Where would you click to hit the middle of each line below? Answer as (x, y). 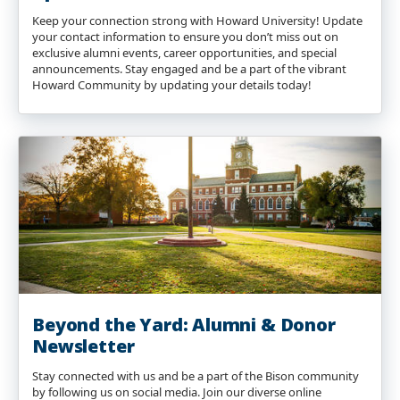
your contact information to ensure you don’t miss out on (185, 37)
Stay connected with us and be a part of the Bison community (196, 376)
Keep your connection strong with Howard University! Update (197, 21)
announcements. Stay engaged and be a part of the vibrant (189, 69)
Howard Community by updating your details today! (172, 85)
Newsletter (83, 346)
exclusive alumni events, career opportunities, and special (184, 53)
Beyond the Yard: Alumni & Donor (184, 325)
